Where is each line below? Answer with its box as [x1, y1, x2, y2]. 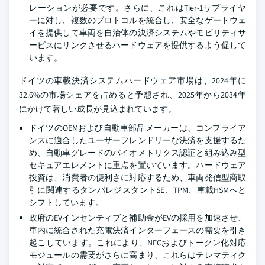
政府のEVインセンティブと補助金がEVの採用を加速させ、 [29, 212, 246, 223]
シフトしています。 [29, 197, 104, 208]
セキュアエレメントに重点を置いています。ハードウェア [29, 160, 246, 170]
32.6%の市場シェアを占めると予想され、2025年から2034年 [19, 89, 246, 100]
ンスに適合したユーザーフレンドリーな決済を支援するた [29, 135, 246, 146]
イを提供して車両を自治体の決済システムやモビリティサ [29, 27, 246, 38]
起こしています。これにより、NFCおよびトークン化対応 [29, 237, 246, 248]
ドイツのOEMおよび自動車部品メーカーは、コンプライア [29, 122, 246, 133]
